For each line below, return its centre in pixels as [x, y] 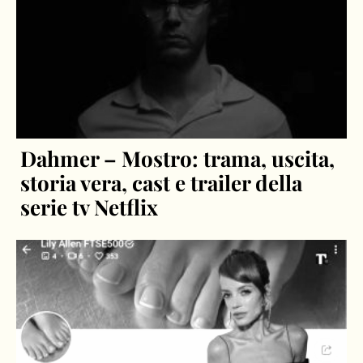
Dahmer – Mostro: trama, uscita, [178, 158]
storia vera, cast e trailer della [162, 182]
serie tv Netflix [90, 207]
